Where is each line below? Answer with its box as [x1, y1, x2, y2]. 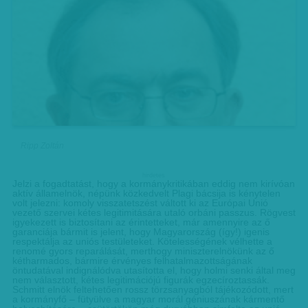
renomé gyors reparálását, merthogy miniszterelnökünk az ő [12, 245, 274, 256]
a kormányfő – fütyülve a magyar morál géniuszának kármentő [12, 294, 285, 305]
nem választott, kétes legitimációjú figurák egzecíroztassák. [12, 274, 269, 285]
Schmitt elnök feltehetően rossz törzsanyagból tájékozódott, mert [12, 284, 294, 295]
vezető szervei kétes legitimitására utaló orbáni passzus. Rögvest [12, 207, 296, 218]
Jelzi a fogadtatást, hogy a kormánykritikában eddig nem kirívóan [12, 178, 295, 189]
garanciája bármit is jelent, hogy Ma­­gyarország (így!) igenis [12, 226, 269, 237]
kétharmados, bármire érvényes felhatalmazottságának [12, 255, 252, 266]
